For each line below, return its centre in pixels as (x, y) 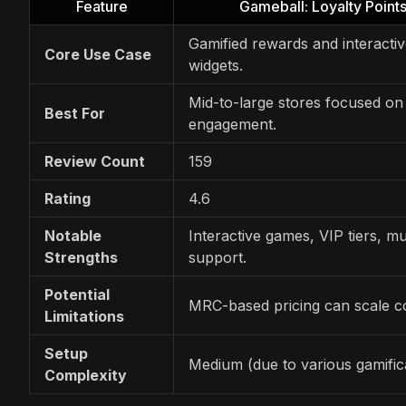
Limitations (84, 316)
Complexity (86, 375)
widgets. (216, 65)
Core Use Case (98, 54)
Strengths (81, 257)
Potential (77, 294)
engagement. (232, 124)
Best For (75, 113)
